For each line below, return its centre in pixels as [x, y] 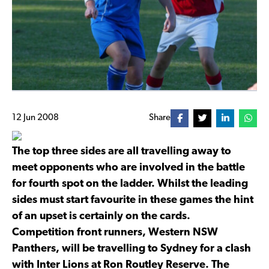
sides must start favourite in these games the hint [133, 200]
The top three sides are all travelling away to [122, 151]
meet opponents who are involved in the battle [128, 168]
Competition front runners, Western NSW [115, 232]
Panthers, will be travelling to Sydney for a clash [131, 249]
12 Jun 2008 [35, 118]
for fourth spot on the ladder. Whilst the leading [130, 184]
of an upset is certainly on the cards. [101, 216]
